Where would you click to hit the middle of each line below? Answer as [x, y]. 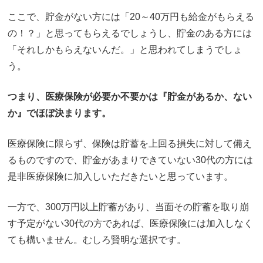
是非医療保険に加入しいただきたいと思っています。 [120, 176]
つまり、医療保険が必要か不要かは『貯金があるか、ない [130, 96]
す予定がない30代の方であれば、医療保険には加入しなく [130, 223]
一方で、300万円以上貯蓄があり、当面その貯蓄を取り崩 [128, 207]
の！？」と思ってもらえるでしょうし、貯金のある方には [130, 33]
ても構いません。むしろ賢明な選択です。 [97, 240]
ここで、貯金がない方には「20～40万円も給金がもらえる [131, 16]
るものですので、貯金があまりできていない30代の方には [130, 160]
